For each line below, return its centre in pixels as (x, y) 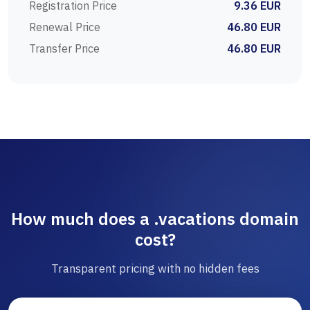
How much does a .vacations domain (155, 219)
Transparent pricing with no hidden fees (155, 269)
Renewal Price (65, 27)
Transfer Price (64, 49)
